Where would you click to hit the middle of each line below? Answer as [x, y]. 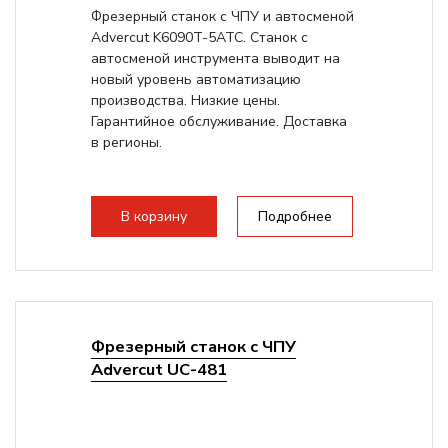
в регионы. [126, 142]
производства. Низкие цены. [185, 100]
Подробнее [294, 216]
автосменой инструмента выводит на [215, 58]
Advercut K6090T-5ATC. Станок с [199, 37]
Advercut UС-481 [158, 369]
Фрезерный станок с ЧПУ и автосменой [222, 16]
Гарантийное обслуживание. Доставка [218, 121]
